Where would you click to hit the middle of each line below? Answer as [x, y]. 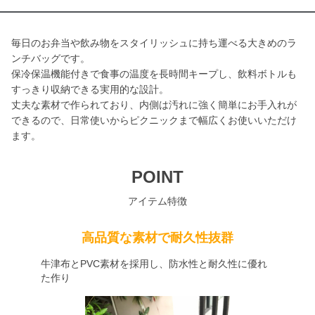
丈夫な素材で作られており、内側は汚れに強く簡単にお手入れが [154, 105]
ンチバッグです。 [51, 58]
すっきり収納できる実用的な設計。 [90, 89]
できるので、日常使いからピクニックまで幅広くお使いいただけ [154, 120]
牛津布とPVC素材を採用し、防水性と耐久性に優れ [154, 264]
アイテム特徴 [157, 201]
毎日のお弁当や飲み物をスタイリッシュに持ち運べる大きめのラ [154, 43]
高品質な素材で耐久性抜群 [157, 238]
